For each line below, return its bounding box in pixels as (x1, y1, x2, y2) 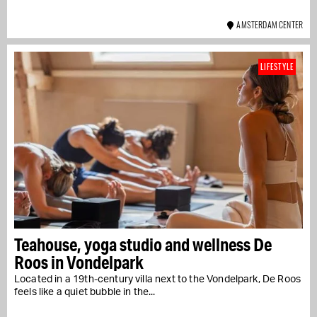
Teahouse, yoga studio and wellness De (14, 234, 272, 256)
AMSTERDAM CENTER (234, 18, 303, 31)
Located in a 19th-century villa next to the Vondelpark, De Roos (14, 275, 301, 285)
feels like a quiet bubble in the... (14, 287, 156, 298)
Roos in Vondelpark (14, 251, 144, 274)
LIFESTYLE (260, 61, 294, 73)
